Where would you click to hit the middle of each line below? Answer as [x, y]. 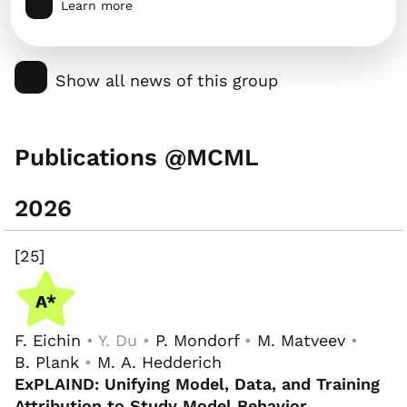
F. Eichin [48, 341]
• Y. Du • [118, 341]
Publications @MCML [137, 158]
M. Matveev [301, 341]
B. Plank [47, 362]
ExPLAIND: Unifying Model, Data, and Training [197, 384]
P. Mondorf [197, 341]
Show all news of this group [167, 80]
